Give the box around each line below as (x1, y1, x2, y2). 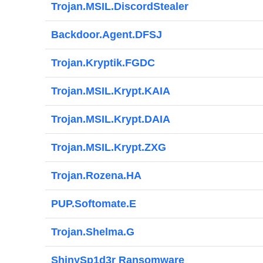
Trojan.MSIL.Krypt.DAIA (51, 113, 170, 125)
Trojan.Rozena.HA (51, 170, 141, 181)
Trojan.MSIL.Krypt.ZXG (51, 141, 166, 153)
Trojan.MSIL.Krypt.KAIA (51, 85, 170, 97)
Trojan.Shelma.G (51, 226, 134, 238)
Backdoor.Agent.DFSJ (51, 29, 162, 41)
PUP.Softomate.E (51, 198, 136, 210)
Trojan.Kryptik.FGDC (51, 57, 155, 69)
